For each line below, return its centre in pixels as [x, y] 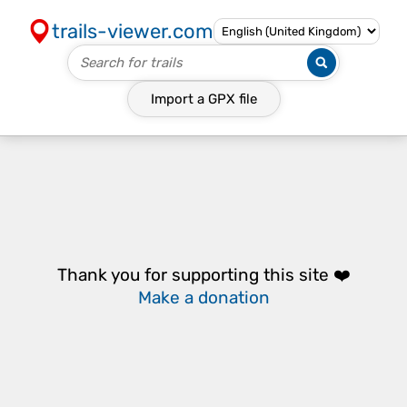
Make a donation [203, 298]
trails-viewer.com [133, 31]
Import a [179, 99]
